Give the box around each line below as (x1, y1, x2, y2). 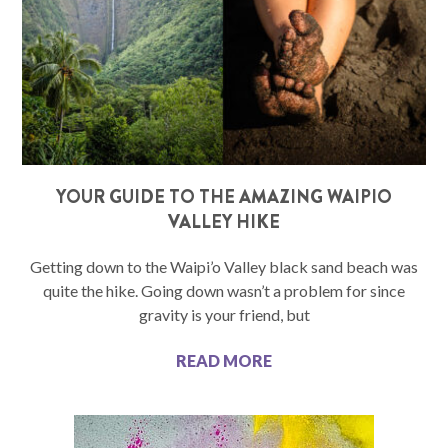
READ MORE (176, 350, 272, 370)
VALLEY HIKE (168, 208, 280, 235)
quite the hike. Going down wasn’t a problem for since (43, 280, 405, 300)
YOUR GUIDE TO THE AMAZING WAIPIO (56, 183, 392, 210)
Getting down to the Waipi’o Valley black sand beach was (30, 256, 418, 276)
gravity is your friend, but (138, 304, 310, 324)
